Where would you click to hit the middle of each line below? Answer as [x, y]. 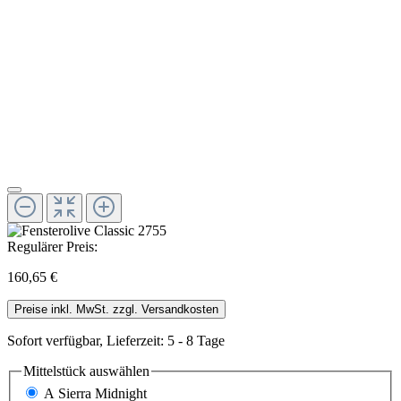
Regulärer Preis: [52, 246]
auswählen [118, 371]
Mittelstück [55, 371]
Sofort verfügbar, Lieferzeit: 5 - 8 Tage [116, 340]
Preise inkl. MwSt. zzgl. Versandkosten [116, 309]
